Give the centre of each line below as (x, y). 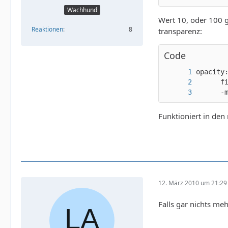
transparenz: (180, 31)
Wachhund (82, 10)
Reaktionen (47, 29)
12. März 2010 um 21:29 (193, 183)
